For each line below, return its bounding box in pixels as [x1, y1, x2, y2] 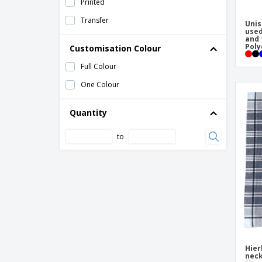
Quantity [70, 107, 107, 118]
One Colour [81, 80, 119, 89]
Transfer [81, 15, 109, 25]
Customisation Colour [70, 43, 161, 54]
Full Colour [81, 61, 116, 71]
